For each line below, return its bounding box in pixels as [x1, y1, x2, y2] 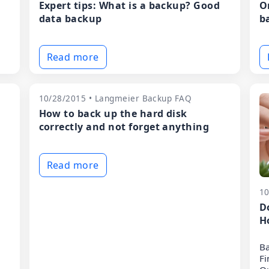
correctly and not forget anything [38, 120, 210, 133]
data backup [38, 12, 102, 25]
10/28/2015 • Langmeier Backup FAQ [38, 92, 192, 104]
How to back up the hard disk [38, 107, 187, 120]
